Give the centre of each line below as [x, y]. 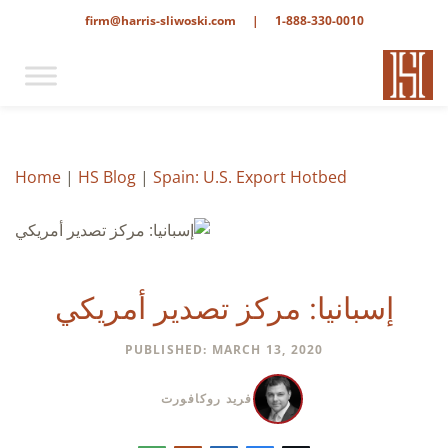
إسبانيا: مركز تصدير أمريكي [224, 307]
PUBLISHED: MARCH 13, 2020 [224, 349]
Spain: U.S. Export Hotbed [250, 177]
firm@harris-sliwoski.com [160, 20]
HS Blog [107, 177]
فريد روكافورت [207, 398]
